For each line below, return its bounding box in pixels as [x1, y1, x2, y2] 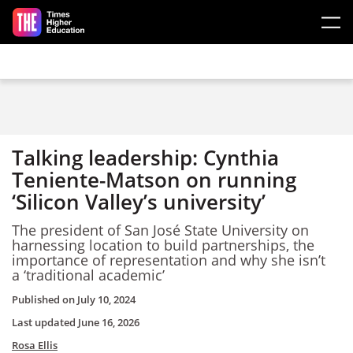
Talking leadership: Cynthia [12, 143, 279, 172]
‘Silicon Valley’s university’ [12, 188, 266, 216]
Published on [12, 292, 77, 307]
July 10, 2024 [77, 292, 136, 307]
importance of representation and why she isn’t [12, 250, 325, 269]
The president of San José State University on [12, 220, 309, 240]
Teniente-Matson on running [12, 165, 296, 194]
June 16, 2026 [78, 315, 139, 329]
